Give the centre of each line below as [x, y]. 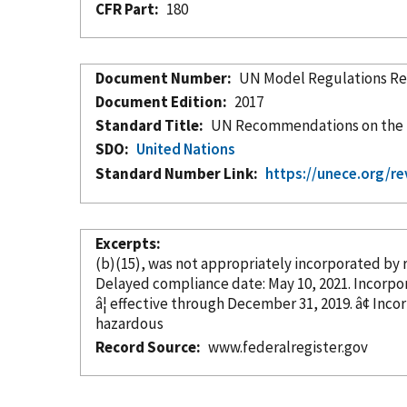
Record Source [146, 347]
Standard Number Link [174, 173]
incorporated [338, 263]
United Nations [186, 149]
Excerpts [126, 243]
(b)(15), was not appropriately [195, 263]
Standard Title [147, 125]
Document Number [161, 78]
